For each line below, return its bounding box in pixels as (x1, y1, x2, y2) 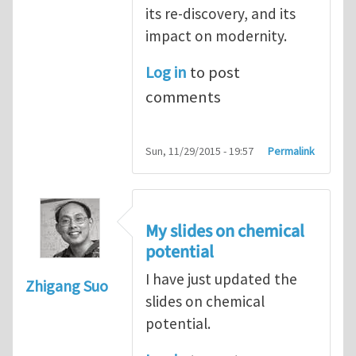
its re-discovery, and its (145, 3, 296, 23)
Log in (145, 61, 187, 83)
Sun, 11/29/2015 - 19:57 (145, 144, 253, 159)
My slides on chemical (145, 218, 304, 244)
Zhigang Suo (25, 276, 108, 296)
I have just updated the (145, 269, 297, 288)
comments (145, 86, 221, 107)
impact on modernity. (145, 25, 287, 45)
